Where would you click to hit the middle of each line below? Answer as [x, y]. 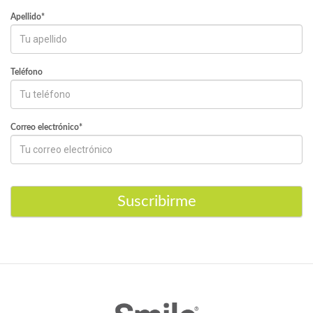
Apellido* [28, 17]
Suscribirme [156, 201]
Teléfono [27, 72]
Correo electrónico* [46, 127]
